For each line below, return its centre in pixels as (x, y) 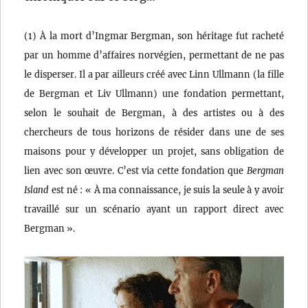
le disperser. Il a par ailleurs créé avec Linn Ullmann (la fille (154, 75)
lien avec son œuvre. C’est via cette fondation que (135, 171)
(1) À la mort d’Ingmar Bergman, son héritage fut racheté (154, 36)
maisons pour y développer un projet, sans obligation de (154, 152)
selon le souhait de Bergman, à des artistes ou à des (154, 113)
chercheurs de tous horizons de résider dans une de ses (154, 132)
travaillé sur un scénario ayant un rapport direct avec (154, 209)
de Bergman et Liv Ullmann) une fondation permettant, (154, 94)
